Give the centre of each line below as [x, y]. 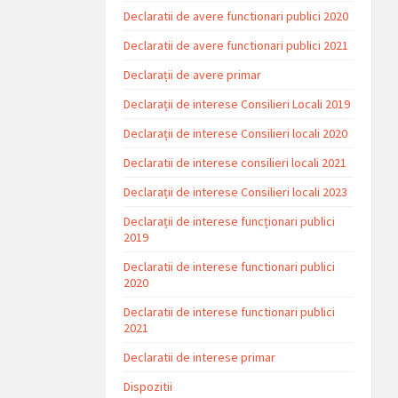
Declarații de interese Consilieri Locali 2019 [237, 104]
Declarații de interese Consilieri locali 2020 [236, 133]
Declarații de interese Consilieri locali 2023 [236, 192]
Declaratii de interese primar [200, 357]
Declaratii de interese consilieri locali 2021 [235, 163]
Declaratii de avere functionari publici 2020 [236, 16]
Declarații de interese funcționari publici [230, 221]
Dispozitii [148, 386]
